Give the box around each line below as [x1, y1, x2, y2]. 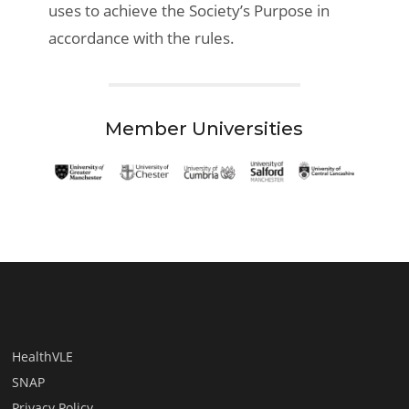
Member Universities [105, 117, 304, 141]
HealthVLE [12, 348, 74, 366]
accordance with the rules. [48, 27, 236, 49]
